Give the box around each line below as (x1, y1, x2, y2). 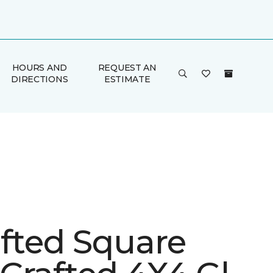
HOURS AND (12, 62, 68, 73)
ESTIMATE (104, 74, 151, 85)
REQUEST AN (97, 62, 157, 73)
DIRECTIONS (11, 74, 68, 85)
